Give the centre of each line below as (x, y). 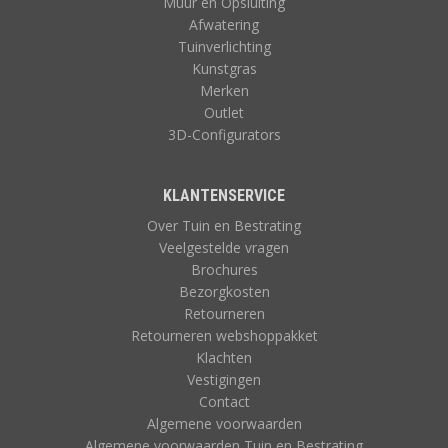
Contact (224, 401)
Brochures (224, 269)
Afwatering (224, 24)
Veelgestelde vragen (224, 247)
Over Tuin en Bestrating (224, 225)
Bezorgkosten (224, 291)
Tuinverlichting (224, 46)
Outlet (224, 112)
